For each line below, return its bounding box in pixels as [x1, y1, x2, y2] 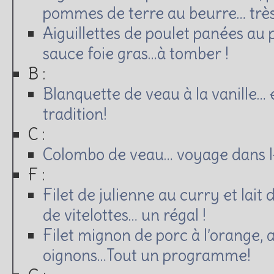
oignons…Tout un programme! [43, 245, 251, 265]
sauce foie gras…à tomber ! [43, 43, 229, 64]
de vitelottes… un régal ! [43, 204, 206, 225]
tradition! [43, 103, 107, 124]
